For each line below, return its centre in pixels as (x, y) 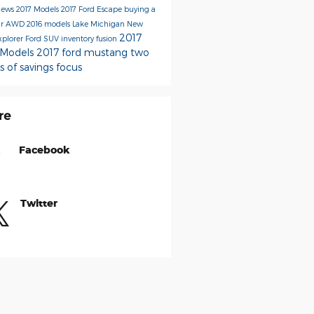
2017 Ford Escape (92, 8)
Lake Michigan (99, 23)
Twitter (39, 203)
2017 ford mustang (83, 52)
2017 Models (38, 8)
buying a (139, 8)
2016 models (49, 23)
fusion (107, 38)
